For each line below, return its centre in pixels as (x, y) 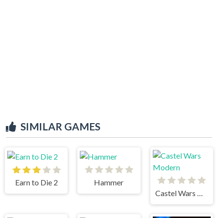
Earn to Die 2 (36, 182)
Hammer (109, 182)
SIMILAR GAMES (60, 126)
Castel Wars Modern (200, 193)
